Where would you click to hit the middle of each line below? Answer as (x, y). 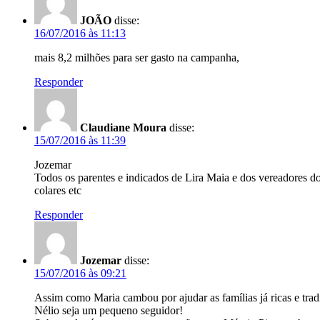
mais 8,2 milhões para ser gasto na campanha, (137, 57)
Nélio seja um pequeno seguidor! (109, 310)
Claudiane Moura (123, 127)
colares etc (58, 190)
